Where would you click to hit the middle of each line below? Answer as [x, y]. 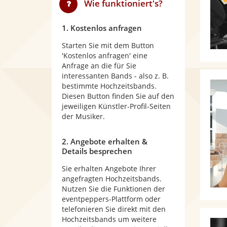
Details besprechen [97, 151]
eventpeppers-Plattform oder [111, 199]
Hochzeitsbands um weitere [109, 219]
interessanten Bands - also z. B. [115, 76]
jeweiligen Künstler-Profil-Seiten [116, 106]
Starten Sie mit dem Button [108, 45]
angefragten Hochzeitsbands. [112, 179]
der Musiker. [83, 116]
